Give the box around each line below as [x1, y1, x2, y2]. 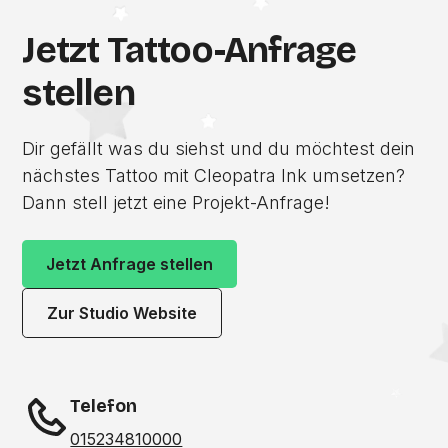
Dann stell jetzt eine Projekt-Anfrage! [22, 192, 331, 214]
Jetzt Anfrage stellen [46, 254, 214, 275]
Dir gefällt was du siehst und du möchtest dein [22, 138, 416, 160]
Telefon [70, 395, 138, 418]
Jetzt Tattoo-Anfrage [22, 29, 357, 73]
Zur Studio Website [47, 303, 198, 324]
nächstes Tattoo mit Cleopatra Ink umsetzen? [22, 165, 406, 187]
